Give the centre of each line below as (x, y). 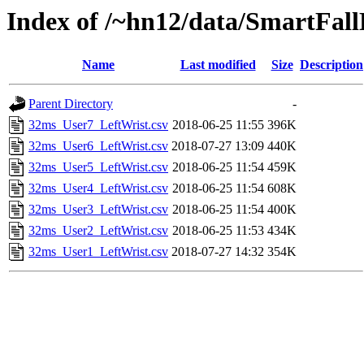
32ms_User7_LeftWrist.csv (98, 125)
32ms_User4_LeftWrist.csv (98, 188)
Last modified (218, 65)
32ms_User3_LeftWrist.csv (98, 210)
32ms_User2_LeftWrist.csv (98, 231)
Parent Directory (71, 104)
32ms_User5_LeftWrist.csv (98, 167)
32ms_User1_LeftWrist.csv (98, 252)
